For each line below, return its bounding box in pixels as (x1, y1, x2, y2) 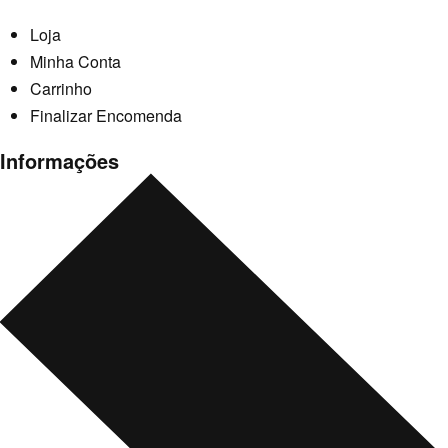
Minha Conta (30, 49, 121, 73)
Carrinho (30, 76, 92, 100)
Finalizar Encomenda (30, 103, 182, 127)
